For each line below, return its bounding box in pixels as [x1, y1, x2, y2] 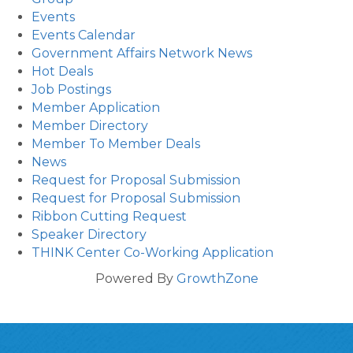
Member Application [32, 100, 160, 116]
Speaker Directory [32, 227, 147, 243]
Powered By [95, 271, 176, 287]
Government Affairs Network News [32, 46, 252, 61]
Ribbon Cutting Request [32, 209, 187, 225]
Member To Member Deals [32, 136, 200, 152]
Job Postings [32, 82, 111, 98]
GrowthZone [176, 271, 258, 287]
